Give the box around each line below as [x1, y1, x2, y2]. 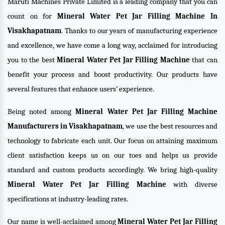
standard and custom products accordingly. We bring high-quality [8, 165, 217, 174]
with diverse [166, 180, 218, 189]
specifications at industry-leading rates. [8, 194, 128, 203]
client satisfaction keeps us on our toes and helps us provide [8, 151, 217, 160]
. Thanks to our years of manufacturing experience [61, 26, 217, 35]
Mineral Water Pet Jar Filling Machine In [57, 12, 218, 21]
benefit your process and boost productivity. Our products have [8, 70, 217, 79]
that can [189, 55, 218, 64]
